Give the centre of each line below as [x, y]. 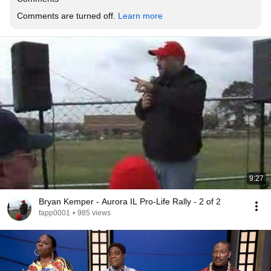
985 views [94, 213]
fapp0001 [54, 213]
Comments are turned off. [67, 16]
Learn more [140, 16]
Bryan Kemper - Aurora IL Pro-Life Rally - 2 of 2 [130, 201]
